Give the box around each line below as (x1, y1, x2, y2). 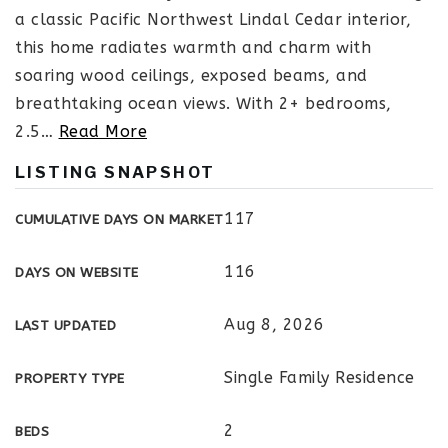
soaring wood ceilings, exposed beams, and (15, 66, 368, 85)
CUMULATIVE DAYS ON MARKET (15, 211, 224, 228)
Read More (58, 122, 147, 141)
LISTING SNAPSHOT (15, 163, 216, 182)
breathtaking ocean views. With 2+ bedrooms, (15, 94, 392, 113)
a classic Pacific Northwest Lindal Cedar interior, (15, 10, 411, 29)
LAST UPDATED (15, 317, 116, 334)
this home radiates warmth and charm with (15, 38, 371, 57)
